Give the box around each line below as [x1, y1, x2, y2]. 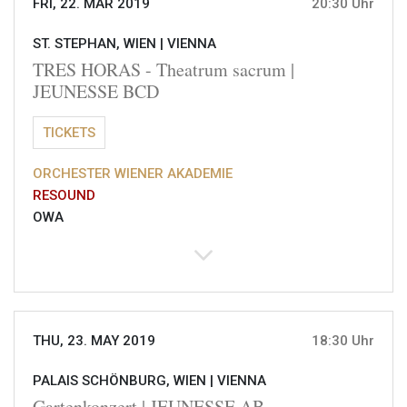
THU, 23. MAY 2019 [33, 333, 155, 350]
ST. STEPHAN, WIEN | [33, 35, 167, 53]
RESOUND [33, 187, 95, 204]
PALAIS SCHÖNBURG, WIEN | [33, 372, 217, 390]
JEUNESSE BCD [33, 79, 159, 104]
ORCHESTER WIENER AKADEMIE [33, 165, 233, 183]
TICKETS [43, 124, 95, 142]
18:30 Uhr [312, 333, 374, 350]
